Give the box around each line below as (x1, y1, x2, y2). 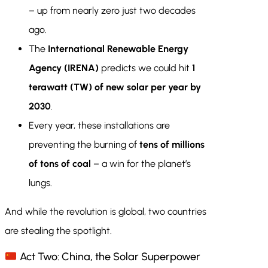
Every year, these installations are (29, 120, 170, 132)
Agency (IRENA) (29, 62, 99, 74)
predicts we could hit (99, 62, 192, 74)
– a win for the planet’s (91, 158, 191, 170)
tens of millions (139, 139, 205, 151)
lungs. (29, 177, 52, 189)
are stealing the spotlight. (5, 225, 112, 237)
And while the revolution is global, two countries (5, 206, 206, 218)
